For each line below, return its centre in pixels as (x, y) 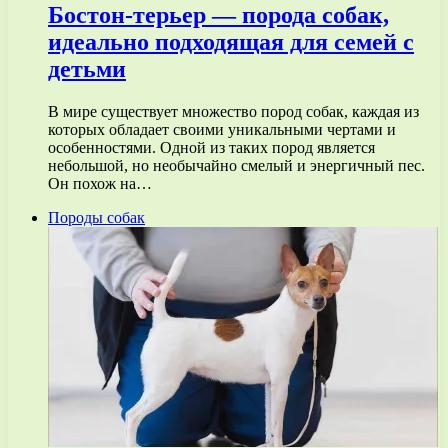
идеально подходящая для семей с (231, 42)
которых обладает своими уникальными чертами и (222, 130)
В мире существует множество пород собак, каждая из (233, 112)
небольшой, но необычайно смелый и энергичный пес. (236, 166)
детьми (87, 69)
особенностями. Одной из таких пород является (211, 148)
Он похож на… (100, 184)
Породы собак (96, 218)
